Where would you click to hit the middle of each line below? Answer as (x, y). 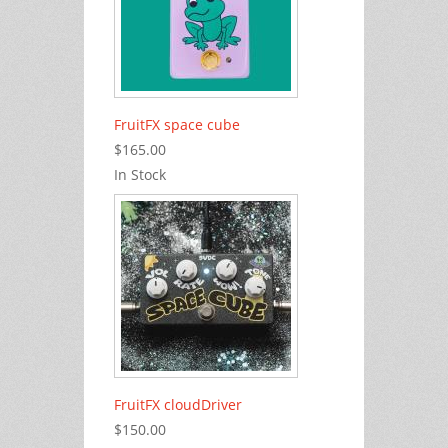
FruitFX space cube (177, 125)
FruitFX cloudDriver (178, 405)
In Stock (140, 175)
